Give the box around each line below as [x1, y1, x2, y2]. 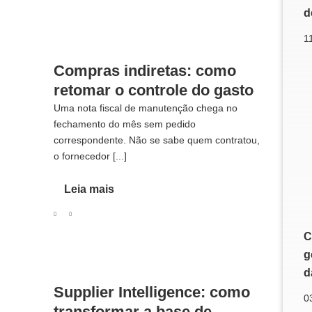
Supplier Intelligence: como [53, 283, 250, 301]
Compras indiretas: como [53, 62, 236, 80]
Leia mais [63, 182, 114, 195]
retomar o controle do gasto [53, 81, 253, 100]
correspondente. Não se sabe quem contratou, [53, 134, 260, 146]
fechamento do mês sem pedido [53, 118, 196, 130]
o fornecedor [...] [53, 150, 127, 162]
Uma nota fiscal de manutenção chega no [53, 102, 237, 114]
